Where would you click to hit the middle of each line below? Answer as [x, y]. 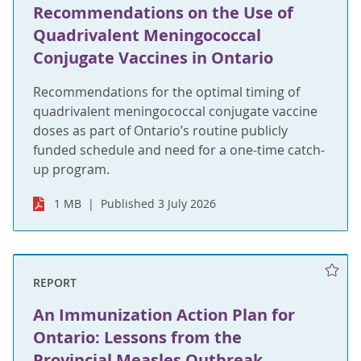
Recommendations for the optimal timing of [166, 92]
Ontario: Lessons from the [137, 337]
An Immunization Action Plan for [164, 314]
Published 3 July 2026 [159, 204]
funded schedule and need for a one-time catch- [179, 150]
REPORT [55, 282]
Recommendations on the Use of [163, 13]
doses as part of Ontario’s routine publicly [160, 131]
